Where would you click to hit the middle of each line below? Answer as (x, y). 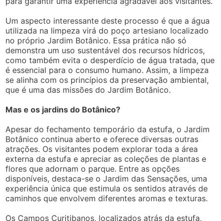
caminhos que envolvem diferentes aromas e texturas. (107, 199)
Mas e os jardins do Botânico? (63, 110)
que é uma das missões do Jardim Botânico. (88, 90)
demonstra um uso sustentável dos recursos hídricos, (105, 51)
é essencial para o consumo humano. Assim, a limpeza (107, 70)
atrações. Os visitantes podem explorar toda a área (102, 149)
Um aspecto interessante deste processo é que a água (108, 21)
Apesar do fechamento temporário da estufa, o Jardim (108, 129)
